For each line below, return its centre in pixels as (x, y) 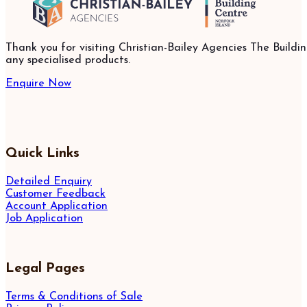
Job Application (44, 219)
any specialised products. (68, 60)
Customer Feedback (56, 194)
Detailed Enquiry (49, 182)
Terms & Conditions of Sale (74, 297)
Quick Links (42, 154)
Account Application (57, 207)
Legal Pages (45, 269)
